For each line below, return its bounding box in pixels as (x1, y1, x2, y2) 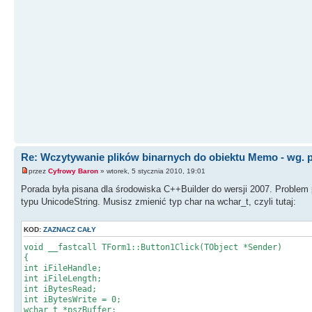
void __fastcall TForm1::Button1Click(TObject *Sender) (24, 242, 282, 252)
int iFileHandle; (24, 263, 102, 273)
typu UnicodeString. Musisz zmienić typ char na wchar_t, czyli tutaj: (21, 196, 296, 207)
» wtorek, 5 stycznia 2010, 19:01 (98, 166, 205, 175)
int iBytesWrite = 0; (24, 294, 121, 304)
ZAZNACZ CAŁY (43, 225, 96, 233)
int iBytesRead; (24, 283, 97, 294)
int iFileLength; (24, 273, 102, 283)
